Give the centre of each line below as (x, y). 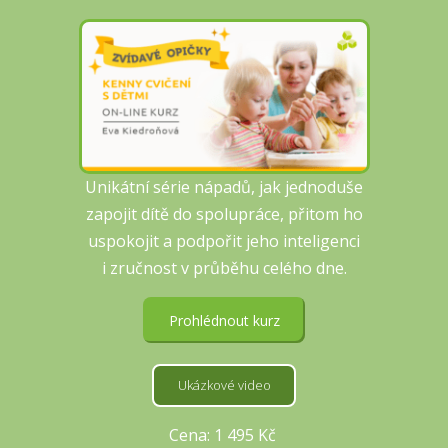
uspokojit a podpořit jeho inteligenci (224, 240)
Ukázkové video (224, 385)
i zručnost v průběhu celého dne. (224, 267)
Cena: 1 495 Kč (224, 434)
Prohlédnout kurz (224, 320)
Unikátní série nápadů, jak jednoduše (224, 186)
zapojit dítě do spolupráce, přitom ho (224, 213)
